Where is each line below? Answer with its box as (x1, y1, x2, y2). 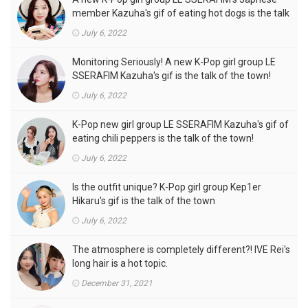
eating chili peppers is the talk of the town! (72, 133, 254, 144)
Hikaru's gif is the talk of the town (72, 195, 215, 206)
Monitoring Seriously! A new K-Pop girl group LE (72, 56, 276, 67)
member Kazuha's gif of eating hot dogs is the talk (72, 8, 289, 19)
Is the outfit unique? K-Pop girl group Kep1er (72, 181, 261, 192)
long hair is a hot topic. (72, 258, 168, 269)
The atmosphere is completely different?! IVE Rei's (72, 244, 290, 255)
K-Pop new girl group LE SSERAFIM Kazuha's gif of (72, 119, 289, 130)
